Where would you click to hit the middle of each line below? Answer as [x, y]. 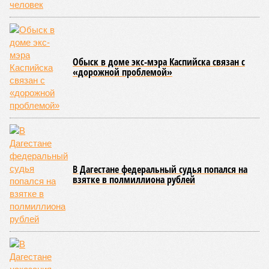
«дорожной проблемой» [122, 72]
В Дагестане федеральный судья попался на [160, 169]
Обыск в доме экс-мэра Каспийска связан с [159, 62]
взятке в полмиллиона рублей [134, 180]
